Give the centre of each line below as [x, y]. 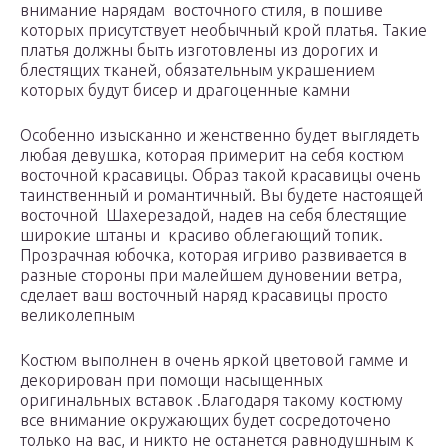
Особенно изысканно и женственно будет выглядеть [219, 135]
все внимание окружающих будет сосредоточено [205, 420]
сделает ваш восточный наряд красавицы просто [204, 295]
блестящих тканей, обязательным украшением [197, 70]
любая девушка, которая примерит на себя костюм [212, 155]
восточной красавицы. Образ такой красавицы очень [220, 175]
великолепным [77, 315]
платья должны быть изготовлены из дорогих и [199, 50]
